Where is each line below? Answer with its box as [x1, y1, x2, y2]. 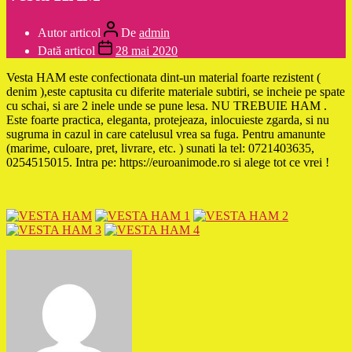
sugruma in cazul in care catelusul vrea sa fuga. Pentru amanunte [6, 126, 325, 141]
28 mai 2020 [115, 43, 178, 57]
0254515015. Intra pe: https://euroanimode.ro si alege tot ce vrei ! [6, 155, 329, 169]
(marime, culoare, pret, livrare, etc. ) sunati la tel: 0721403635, [6, 141, 314, 155]
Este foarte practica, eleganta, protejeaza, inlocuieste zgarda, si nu [6, 112, 329, 126]
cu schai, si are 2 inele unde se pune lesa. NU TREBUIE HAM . [6, 98, 327, 112]
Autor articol [38, 25, 101, 39]
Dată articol [38, 43, 95, 57]
